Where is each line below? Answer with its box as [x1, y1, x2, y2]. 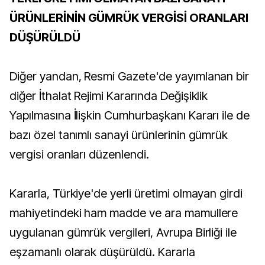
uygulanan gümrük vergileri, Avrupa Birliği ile [9, 225, 237, 240]
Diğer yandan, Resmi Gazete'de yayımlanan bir [9, 69, 250, 83]
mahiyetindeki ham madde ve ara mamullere [9, 206, 238, 220]
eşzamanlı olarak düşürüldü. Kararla [9, 245, 195, 259]
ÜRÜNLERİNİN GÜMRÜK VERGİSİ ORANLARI [9, 11, 248, 25]
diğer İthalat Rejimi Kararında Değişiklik [9, 89, 208, 103]
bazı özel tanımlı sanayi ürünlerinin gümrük [9, 128, 228, 142]
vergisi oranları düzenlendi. [9, 147, 149, 161]
